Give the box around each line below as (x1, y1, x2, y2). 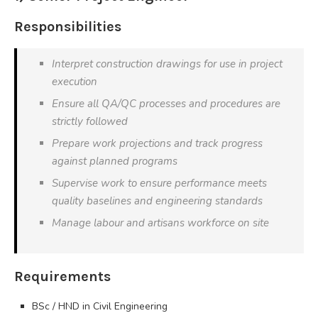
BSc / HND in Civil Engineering (32, 299, 168, 313)
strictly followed (52, 114, 128, 128)
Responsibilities (14, 18, 121, 35)
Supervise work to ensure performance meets (52, 175, 267, 190)
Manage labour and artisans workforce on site (52, 215, 269, 230)
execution (52, 74, 97, 89)
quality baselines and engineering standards (52, 193, 263, 208)
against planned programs (52, 153, 177, 168)
